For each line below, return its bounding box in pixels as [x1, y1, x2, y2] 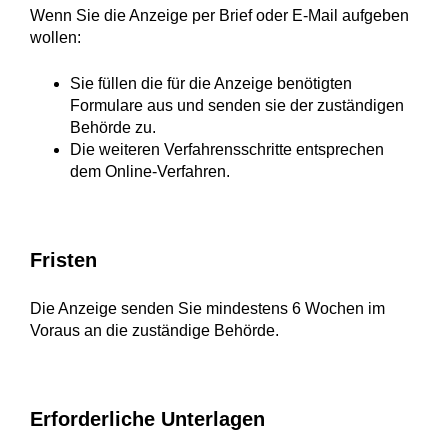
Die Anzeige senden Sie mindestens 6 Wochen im [30, 300, 385, 318]
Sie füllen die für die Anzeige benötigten [70, 75, 352, 93]
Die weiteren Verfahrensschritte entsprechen [70, 141, 384, 159]
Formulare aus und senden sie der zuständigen [70, 97, 404, 115]
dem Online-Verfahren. [70, 163, 230, 181]
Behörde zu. [70, 119, 156, 137]
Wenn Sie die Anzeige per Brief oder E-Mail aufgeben [30, 7, 409, 25]
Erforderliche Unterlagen [30, 408, 265, 431]
